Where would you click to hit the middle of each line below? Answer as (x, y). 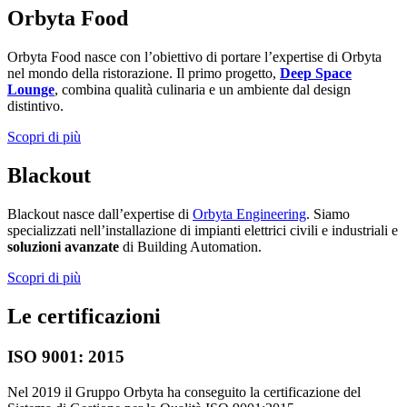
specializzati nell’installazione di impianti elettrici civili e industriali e (203, 231)
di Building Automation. (190, 247)
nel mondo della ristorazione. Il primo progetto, (144, 74)
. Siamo (328, 214)
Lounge (31, 90)
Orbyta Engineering (249, 214)
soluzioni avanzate (63, 247)
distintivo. (35, 106)
